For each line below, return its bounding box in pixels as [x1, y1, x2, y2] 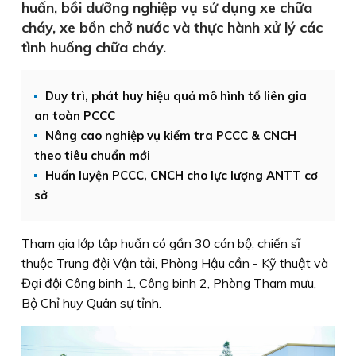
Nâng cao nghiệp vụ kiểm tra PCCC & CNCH [45, 128, 296, 143]
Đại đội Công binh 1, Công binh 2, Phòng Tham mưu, [21, 275, 316, 291]
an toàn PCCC [34, 108, 115, 123]
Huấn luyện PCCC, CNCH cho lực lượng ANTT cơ [45, 168, 318, 183]
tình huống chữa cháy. [21, 38, 166, 56]
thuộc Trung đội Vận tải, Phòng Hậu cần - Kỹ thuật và [21, 255, 328, 271]
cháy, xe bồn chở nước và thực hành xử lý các [21, 18, 323, 37]
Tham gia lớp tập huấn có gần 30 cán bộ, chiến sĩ [21, 235, 300, 251]
